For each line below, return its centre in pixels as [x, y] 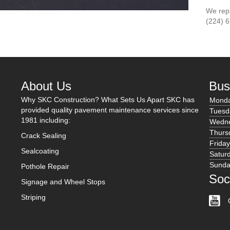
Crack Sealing [43, 136]
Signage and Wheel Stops [63, 182]
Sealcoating [40, 151]
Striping [33, 197]
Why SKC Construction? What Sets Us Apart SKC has [108, 100]
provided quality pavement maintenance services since [110, 110]
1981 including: [45, 120]
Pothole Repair [45, 166]
